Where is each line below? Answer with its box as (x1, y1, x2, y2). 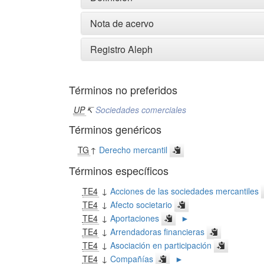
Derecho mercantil (99, 143, 168, 156)
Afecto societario (110, 198, 172, 210)
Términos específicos (69, 162, 169, 178)
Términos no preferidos (69, 81, 177, 97)
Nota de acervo (90, 16, 154, 30)
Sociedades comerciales (95, 103, 186, 115)
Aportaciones (110, 212, 159, 224)
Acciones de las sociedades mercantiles (110, 184, 259, 197)
